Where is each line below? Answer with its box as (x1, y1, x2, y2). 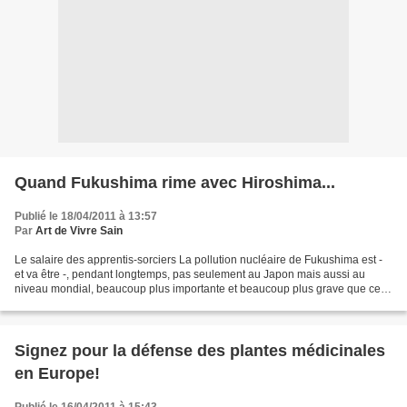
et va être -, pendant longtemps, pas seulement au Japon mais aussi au (15, 268, 365, 281)
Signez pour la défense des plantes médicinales (15, 342, 385, 360)
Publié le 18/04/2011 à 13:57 (15, 210, 157, 223)
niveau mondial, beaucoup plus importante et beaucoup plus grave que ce (15, 283, 381, 295)
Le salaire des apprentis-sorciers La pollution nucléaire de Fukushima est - (15, 253, 382, 266)
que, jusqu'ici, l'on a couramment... (15, 297, 184, 310)
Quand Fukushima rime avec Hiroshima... (15, 174, 335, 192)
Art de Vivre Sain (35, 224, 123, 237)
